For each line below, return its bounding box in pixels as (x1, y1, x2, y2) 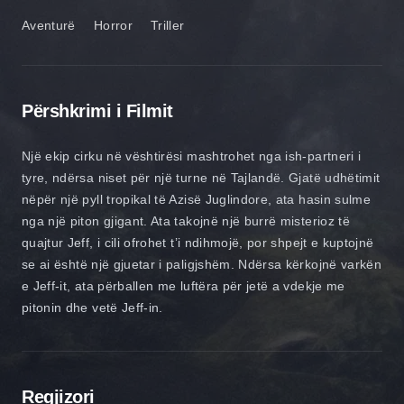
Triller (150, 17, 185, 32)
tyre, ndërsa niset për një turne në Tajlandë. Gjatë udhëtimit (22, 170, 381, 185)
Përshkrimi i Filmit (22, 100, 173, 121)
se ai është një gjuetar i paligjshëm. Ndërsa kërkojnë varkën (22, 256, 382, 271)
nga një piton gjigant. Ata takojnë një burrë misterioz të (22, 213, 350, 228)
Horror (93, 17, 133, 32)
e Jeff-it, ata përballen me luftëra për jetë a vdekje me (22, 278, 345, 293)
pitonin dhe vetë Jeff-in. (22, 299, 163, 315)
